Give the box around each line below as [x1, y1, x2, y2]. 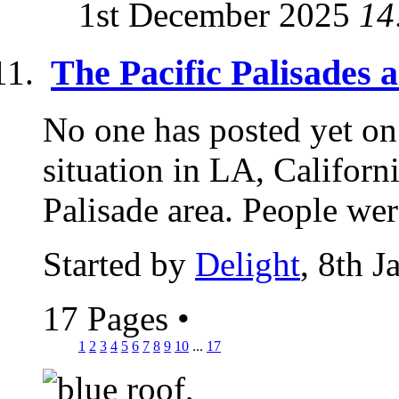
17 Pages [43, 299, 177, 338]
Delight [195, 245, 300, 284]
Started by [43, 245, 195, 284]
